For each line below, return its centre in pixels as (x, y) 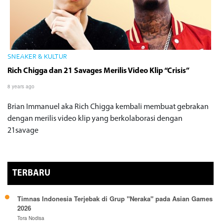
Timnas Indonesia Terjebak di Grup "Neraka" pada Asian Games (115, 198)
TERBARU (31, 173)
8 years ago (21, 86)
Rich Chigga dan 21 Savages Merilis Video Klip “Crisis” (98, 71)
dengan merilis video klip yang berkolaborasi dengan (95, 119)
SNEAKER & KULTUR (37, 57)
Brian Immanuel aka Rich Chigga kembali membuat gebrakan (108, 107)
